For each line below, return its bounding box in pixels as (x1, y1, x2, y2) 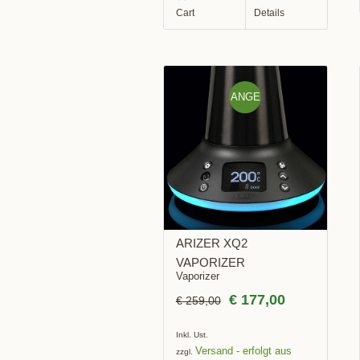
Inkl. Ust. (175, 329, 208, 339)
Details (254, 7, 285, 19)
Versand (194, 344, 233, 357)
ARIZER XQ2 (175, 235, 247, 250)
